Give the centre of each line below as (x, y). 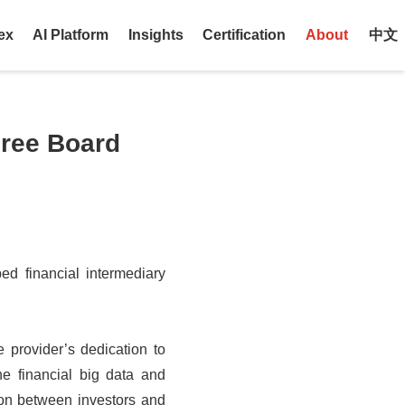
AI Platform (71, 35)
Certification (244, 35)
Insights (155, 35)
